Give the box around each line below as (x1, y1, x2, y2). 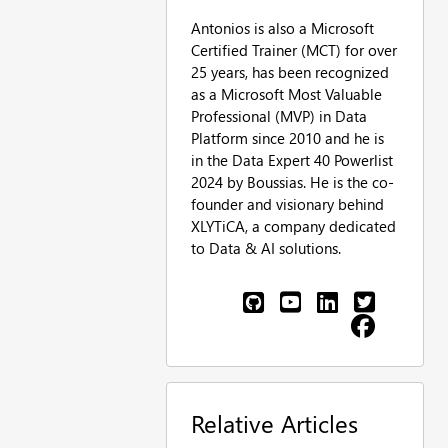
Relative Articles (190, 406, 358, 439)
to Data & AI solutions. (190, 237, 341, 258)
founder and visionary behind (190, 193, 384, 214)
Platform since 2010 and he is (190, 127, 384, 148)
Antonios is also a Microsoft (190, 17, 374, 38)
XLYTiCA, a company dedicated (190, 215, 396, 236)
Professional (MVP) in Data (190, 105, 367, 126)
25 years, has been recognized (190, 61, 389, 82)
